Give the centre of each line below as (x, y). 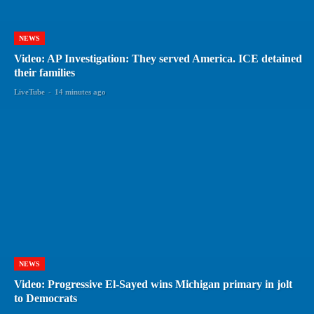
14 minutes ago (80, 91)
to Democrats (46, 298)
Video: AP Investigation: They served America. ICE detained (158, 58)
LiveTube (29, 91)
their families (45, 72)
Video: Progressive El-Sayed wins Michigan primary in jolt (153, 284)
